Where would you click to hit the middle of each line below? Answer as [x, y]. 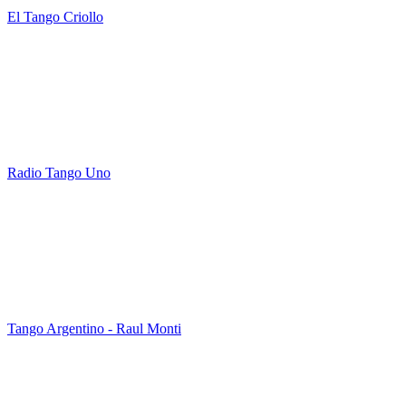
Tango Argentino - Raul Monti [94, 329]
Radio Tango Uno [59, 173]
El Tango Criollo [55, 17]
